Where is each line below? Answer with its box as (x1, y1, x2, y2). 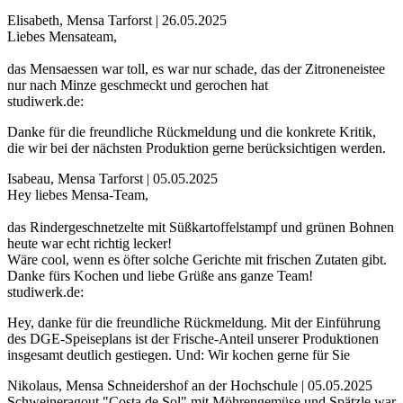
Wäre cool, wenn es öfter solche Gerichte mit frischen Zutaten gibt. (7, 252, 387, 268)
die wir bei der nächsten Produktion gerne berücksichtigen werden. (7, 140, 386, 157)
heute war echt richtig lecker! (7, 236, 172, 252)
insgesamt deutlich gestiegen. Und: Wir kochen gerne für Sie (7, 347, 350, 363)
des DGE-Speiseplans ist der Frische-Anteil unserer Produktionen (7, 331, 379, 347)
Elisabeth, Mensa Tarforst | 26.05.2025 (7, 13, 227, 29)
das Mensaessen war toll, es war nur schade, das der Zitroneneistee (7, 61, 385, 77)
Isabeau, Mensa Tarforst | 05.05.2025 (7, 171, 218, 187)
